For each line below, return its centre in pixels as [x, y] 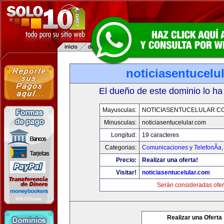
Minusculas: [120, 122]
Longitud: [123, 135]
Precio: [126, 160]
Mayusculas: [119, 110]
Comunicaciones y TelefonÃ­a [181, 147]
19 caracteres [160, 135]
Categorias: [120, 147]
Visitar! [126, 172]
